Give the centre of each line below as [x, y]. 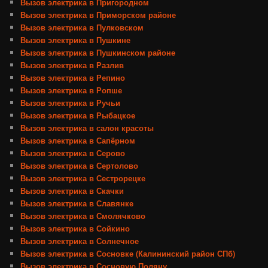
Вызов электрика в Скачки [72, 190]
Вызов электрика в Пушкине [76, 39]
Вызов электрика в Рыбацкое [78, 115]
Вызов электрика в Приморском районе [98, 14]
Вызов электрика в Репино [73, 77]
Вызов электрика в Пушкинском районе [98, 52]
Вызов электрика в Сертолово [80, 165]
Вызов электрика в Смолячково [83, 215]
